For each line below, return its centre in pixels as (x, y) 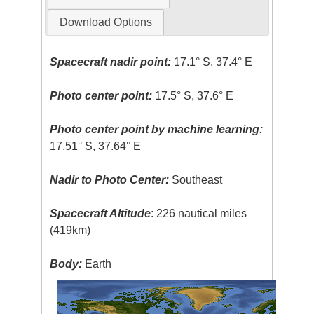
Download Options (105, 22)
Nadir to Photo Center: (110, 179)
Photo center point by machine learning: (157, 129)
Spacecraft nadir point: (111, 62)
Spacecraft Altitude (101, 213)
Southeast (196, 179)
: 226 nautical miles (199, 213)
